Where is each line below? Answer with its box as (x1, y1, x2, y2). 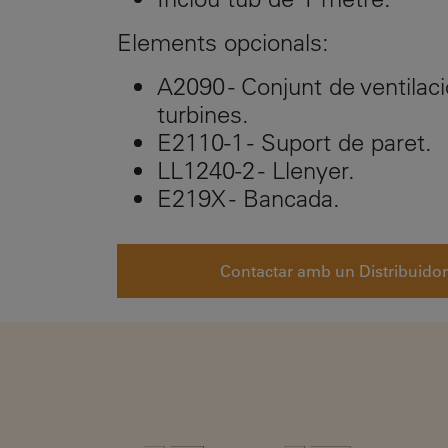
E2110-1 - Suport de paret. (157, 127, 439, 157)
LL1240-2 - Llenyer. (157, 155, 369, 185)
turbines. (157, 99, 249, 129)
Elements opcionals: (117, 27, 329, 57)
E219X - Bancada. (157, 183, 347, 213)
